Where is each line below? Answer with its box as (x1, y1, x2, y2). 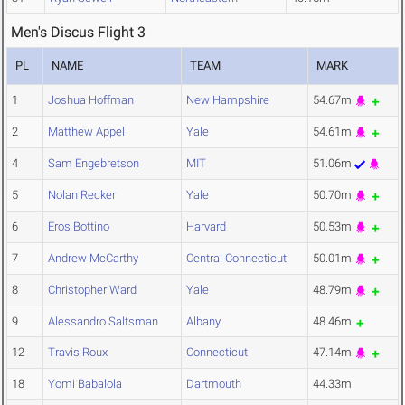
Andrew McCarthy (48, 251, 138, 266)
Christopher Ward (48, 283, 137, 297)
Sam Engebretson (48, 156, 139, 171)
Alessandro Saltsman (48, 315, 158, 329)
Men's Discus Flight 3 (11, 24, 146, 42)
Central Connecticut (186, 251, 287, 266)
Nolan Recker (48, 188, 116, 202)
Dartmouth (186, 377, 241, 391)
